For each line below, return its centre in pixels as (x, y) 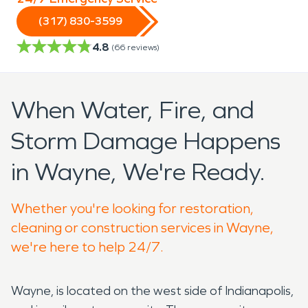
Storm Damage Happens (146, 141)
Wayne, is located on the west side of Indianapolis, (152, 290)
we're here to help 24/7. (87, 246)
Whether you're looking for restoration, (132, 208)
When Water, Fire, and (133, 110)
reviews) (143, 47)
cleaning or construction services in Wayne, (142, 227)
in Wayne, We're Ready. (138, 172)
